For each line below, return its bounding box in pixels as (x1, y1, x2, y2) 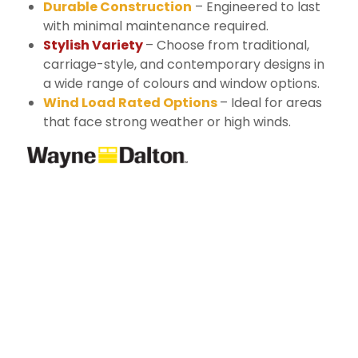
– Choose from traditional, (145, 35, 309, 54)
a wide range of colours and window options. (42, 74, 320, 93)
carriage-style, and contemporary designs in (42, 54, 324, 74)
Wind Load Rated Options (42, 93, 220, 112)
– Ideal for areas (219, 93, 322, 112)
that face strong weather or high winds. (42, 112, 291, 131)
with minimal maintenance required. (42, 16, 268, 35)
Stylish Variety (42, 35, 145, 54)
